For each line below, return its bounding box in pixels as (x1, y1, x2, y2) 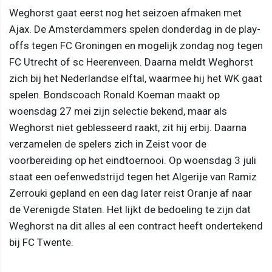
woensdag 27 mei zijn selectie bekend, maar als (9, 104, 227, 117)
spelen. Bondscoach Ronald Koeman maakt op (9, 88, 220, 101)
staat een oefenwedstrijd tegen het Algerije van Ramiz (9, 170, 257, 183)
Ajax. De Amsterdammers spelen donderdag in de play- (9, 22, 260, 35)
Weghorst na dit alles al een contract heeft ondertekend (9, 219, 263, 232)
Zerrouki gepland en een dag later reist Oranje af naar (9, 186, 252, 199)
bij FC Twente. (9, 236, 73, 248)
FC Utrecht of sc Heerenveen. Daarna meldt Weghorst (9, 55, 253, 68)
